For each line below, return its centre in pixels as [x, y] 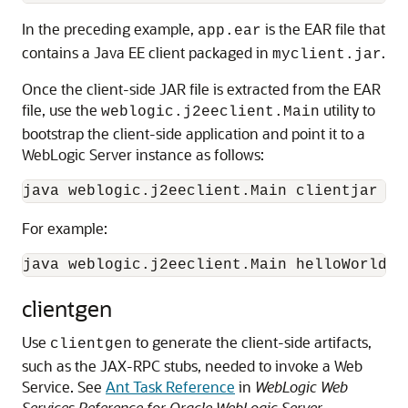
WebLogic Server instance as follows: [143, 154]
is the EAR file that [323, 29]
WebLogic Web [301, 387]
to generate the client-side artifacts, [252, 342]
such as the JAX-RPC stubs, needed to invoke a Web [192, 366]
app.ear [229, 31]
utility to [347, 110]
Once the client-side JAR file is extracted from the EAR [201, 89]
